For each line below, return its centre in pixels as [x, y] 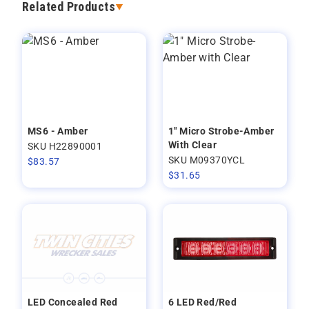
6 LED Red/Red [203, 302]
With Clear [193, 145]
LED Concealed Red [73, 302]
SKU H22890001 [65, 146]
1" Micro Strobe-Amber [221, 131]
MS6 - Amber [58, 131]
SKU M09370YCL [207, 160]
